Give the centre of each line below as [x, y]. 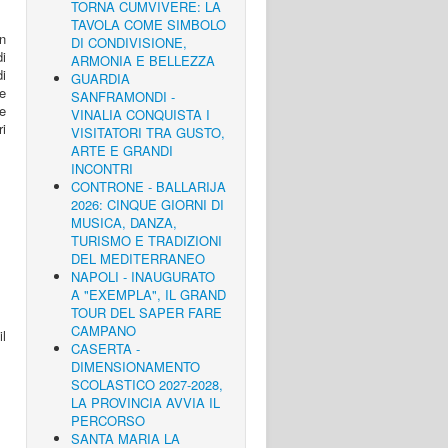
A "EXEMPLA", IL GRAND [148, 294]
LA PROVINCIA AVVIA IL [145, 402]
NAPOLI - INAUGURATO [143, 276]
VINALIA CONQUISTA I [140, 114]
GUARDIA [100, 78]
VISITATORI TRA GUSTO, [148, 132]
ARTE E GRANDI [122, 150]
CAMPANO [103, 330]
